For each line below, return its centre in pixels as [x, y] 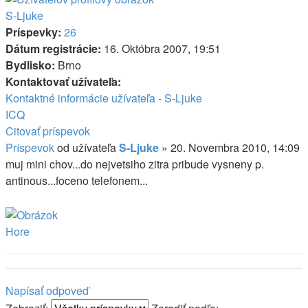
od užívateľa [88, 147]
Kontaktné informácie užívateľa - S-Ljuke [104, 98]
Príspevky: [33, 32]
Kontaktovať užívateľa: [63, 81]
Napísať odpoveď [47, 290]
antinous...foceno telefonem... [77, 180]
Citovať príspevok [48, 131]
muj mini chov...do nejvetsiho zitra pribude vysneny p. [135, 164]
